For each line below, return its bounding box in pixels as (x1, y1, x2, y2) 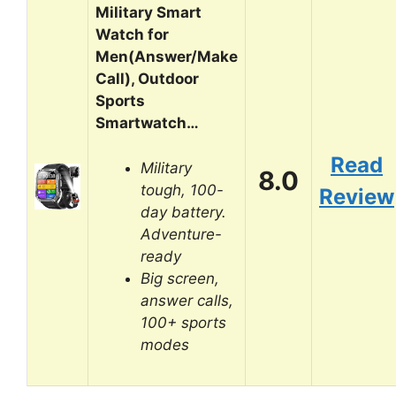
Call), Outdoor (95, 70, 199, 88)
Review (319, 184, 394, 209)
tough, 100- (141, 180, 224, 199)
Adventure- (141, 225, 222, 243)
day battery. (141, 202, 226, 221)
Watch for (95, 26, 169, 43)
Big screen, (141, 269, 219, 287)
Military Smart (95, 4, 202, 21)
